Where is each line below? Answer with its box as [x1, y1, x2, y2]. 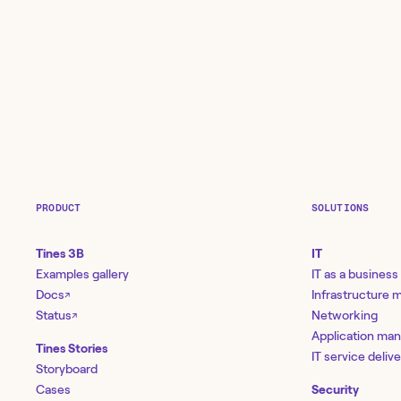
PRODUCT [36, 201, 81, 214]
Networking [311, 308, 378, 323]
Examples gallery [36, 267, 129, 282]
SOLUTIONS [311, 201, 370, 214]
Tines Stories [36, 341, 107, 356]
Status [36, 308, 72, 323]
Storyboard [36, 362, 98, 377]
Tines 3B [36, 246, 84, 261]
